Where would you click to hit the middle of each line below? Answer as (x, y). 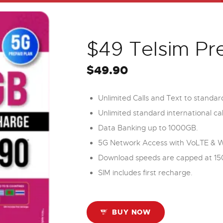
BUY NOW (132, 212)
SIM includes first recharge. (145, 173)
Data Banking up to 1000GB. (148, 128)
